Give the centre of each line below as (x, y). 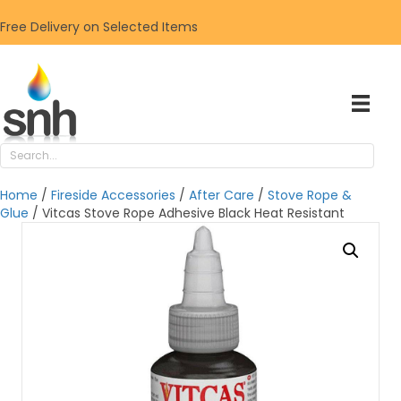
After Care (222, 195)
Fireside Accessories (113, 195)
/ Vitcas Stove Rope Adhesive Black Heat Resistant (187, 213)
